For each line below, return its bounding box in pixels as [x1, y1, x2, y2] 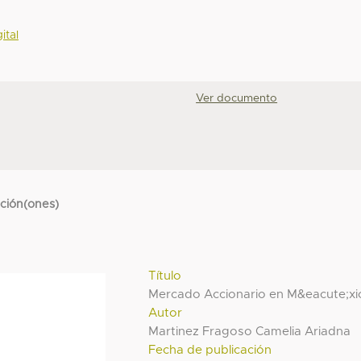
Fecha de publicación [148, 343, 272, 356]
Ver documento [196, 93, 278, 105]
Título [148, 269, 182, 282]
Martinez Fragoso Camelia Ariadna [148, 325, 351, 338]
